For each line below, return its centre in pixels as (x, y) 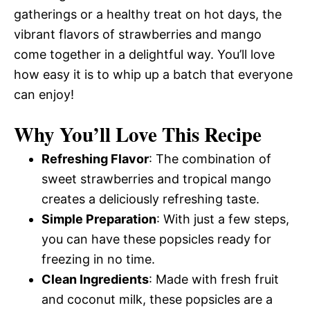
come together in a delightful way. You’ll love (144, 54)
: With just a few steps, (223, 219)
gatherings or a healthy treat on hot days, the (148, 14)
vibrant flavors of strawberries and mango (138, 34)
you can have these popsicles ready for (156, 239)
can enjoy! (44, 94)
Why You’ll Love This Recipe (138, 134)
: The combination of (210, 159)
